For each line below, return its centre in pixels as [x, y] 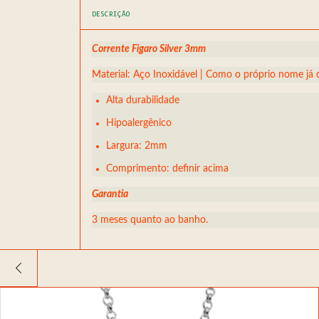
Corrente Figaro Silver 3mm [149, 49]
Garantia [110, 195]
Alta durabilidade [143, 101]
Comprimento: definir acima [167, 169]
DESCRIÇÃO [111, 14]
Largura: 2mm [137, 146]
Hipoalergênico [139, 124]
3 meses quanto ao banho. [150, 220]
